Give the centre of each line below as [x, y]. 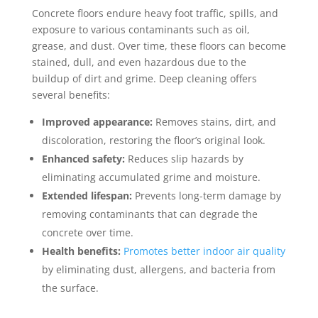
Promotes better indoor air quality [203, 251]
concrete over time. [87, 232]
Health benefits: [81, 251]
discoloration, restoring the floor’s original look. [153, 140]
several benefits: [71, 95]
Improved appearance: [97, 122]
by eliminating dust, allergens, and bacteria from [158, 269]
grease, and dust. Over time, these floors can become [159, 46]
